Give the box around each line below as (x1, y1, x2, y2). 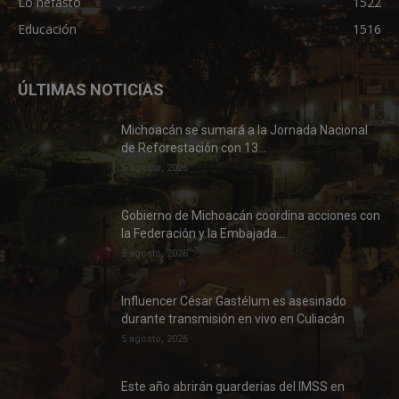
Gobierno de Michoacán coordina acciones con (121, 208, 380, 223)
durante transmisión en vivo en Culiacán (121, 311, 345, 326)
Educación (18, 20, 77, 37)
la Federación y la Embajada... (121, 225, 285, 240)
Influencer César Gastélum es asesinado (121, 293, 346, 308)
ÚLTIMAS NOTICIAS (18, 79, 164, 99)
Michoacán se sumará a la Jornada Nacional (121, 122, 368, 137)
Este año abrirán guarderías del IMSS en (121, 379, 345, 394)
